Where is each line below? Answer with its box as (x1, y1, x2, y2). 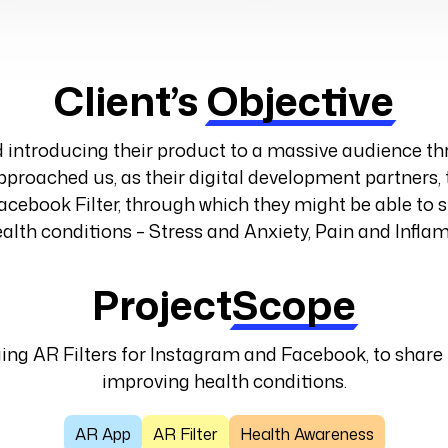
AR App (74, 423, 131, 446)
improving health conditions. (101, 368, 347, 395)
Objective (207, 72, 394, 130)
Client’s (54, 72, 207, 130)
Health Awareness (239, 423, 374, 446)
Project (92, 276, 232, 334)
